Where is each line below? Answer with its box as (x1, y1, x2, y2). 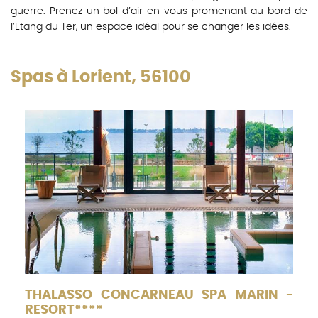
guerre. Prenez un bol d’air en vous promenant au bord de (11, 6, 307, 16)
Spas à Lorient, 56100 (11, 69, 191, 86)
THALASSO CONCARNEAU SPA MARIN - (25, 289, 293, 302)
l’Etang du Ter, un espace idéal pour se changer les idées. (11, 22, 291, 32)
